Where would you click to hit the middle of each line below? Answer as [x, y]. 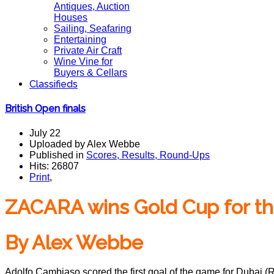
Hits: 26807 [54, 166]
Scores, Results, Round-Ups [148, 155]
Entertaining [80, 39]
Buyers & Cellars [91, 72]
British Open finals [45, 109]
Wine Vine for [83, 61]
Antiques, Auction [92, 6]
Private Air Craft [88, 50]
